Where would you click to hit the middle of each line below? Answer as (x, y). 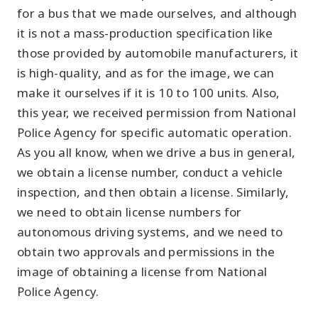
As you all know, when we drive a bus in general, (157, 152)
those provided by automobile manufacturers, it (158, 53)
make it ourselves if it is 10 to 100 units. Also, (149, 93)
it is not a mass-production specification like (145, 33)
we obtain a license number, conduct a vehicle (150, 172)
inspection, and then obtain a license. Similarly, (153, 192)
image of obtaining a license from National (142, 272)
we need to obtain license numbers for (130, 212)
